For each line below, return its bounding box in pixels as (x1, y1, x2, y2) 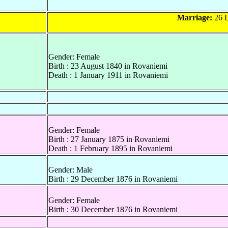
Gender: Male (48, 165, 93, 174)
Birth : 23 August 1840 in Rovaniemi (48, 61, 167, 70)
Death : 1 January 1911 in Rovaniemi (48, 70, 168, 79)
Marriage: (177, 13, 212, 22)
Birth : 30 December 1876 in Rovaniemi (48, 205, 178, 214)
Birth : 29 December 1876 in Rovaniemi (48, 174, 178, 183)
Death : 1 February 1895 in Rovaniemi (48, 144, 173, 153)
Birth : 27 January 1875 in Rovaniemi (48, 134, 169, 144)
